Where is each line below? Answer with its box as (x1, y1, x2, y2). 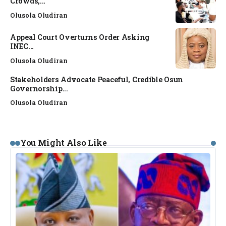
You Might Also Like (20, 137, 107, 148)
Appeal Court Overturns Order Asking (10, 32, 150, 42)
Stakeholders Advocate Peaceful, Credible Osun (10, 74, 184, 84)
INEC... (10, 41, 34, 51)
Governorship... (10, 83, 68, 93)
